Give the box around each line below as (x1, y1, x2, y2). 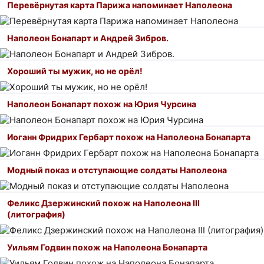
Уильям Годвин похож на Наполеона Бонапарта (7, 242, 207, 252)
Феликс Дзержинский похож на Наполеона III (7, 197, 200, 208)
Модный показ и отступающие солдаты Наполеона (7, 164, 227, 175)
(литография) (7, 209, 65, 219)
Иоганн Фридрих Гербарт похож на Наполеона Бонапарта (7, 131, 250, 142)
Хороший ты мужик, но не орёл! (7, 65, 143, 76)
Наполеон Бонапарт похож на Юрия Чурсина (7, 98, 196, 109)
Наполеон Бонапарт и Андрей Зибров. (7, 32, 169, 43)
